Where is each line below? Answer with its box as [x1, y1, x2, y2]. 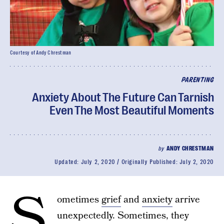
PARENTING [181, 77, 214, 83]
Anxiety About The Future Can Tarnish [32, 90, 214, 104]
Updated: [54, 158, 81, 165]
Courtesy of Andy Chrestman [10, 50, 71, 55]
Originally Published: [121, 158, 179, 165]
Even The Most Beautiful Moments [49, 103, 214, 117]
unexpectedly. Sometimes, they [57, 209, 189, 222]
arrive [172, 193, 200, 206]
